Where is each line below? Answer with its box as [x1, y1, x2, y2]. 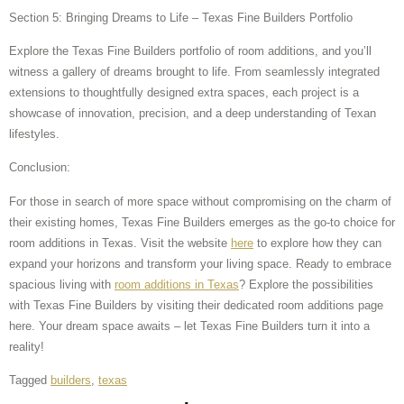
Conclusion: [9, 161, 70, 175]
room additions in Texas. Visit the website [9, 235, 231, 250]
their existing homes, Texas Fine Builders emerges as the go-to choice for [9, 215, 395, 229]
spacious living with [9, 277, 115, 291]
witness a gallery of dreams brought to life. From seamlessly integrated [9, 64, 380, 78]
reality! [9, 339, 44, 353]
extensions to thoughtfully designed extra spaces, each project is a [9, 85, 359, 99]
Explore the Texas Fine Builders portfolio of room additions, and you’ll [9, 43, 372, 58]
